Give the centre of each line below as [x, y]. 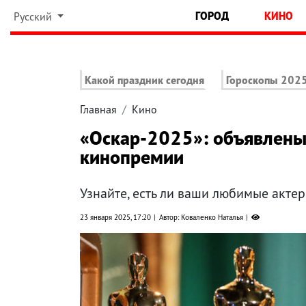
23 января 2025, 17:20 [115, 218]
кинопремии [132, 157]
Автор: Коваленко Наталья [201, 218]
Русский [34, 16]
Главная [98, 110]
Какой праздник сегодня [144, 80]
